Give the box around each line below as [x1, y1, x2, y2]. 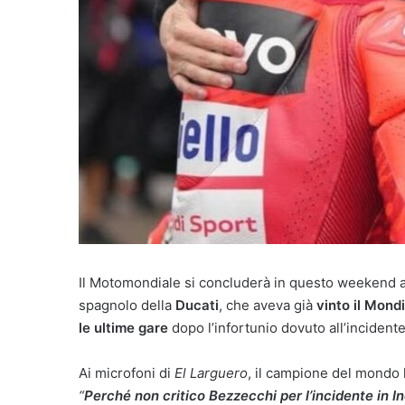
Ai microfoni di [79, 364, 174, 381]
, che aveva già [219, 297, 316, 314]
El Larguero [174, 364, 248, 381]
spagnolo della [79, 297, 175, 314]
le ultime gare [79, 319, 172, 336]
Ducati [175, 297, 219, 314]
